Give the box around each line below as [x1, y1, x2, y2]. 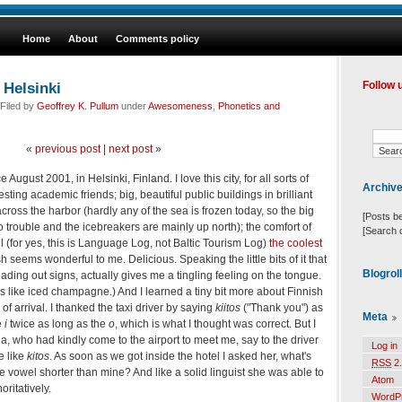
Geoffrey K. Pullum [37, 100, 118, 111]
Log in [371, 340, 398, 352]
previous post [34, 142, 100, 155]
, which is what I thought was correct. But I [115, 317, 316, 330]
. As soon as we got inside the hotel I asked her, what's [49, 349, 311, 363]
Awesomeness [148, 100, 213, 111]
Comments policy [116, 33, 199, 44]
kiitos [215, 301, 240, 314]
